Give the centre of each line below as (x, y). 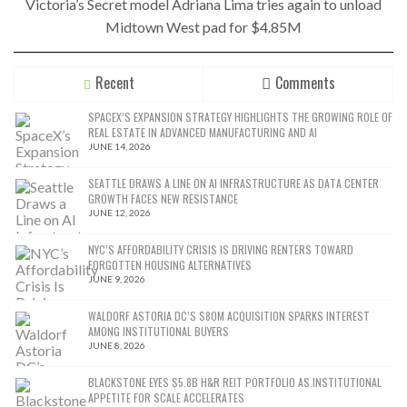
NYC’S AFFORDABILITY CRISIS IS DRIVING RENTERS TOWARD (221, 249)
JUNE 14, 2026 (119, 146)
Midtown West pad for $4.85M (203, 26)
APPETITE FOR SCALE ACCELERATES (166, 397)
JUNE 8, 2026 (117, 345)
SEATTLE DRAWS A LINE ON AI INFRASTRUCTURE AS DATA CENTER (233, 183)
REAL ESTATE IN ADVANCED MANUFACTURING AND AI (203, 132)
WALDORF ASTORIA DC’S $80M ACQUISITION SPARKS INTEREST (229, 315)
